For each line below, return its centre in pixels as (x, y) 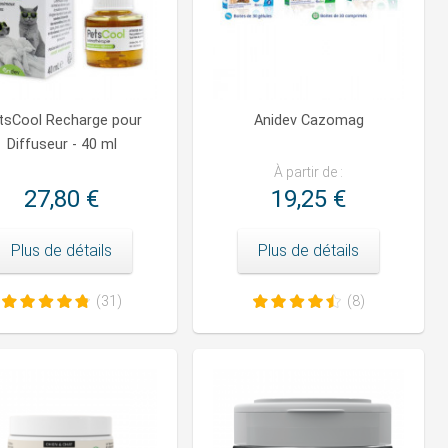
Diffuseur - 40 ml (61, 145)
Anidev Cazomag (308, 121)
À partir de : (308, 172)
